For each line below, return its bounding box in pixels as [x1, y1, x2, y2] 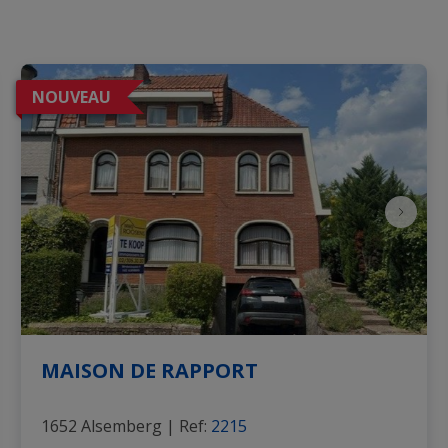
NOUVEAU [31, 86, 111, 108]
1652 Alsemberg [41, 414, 163, 437]
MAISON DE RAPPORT [41, 356, 259, 384]
